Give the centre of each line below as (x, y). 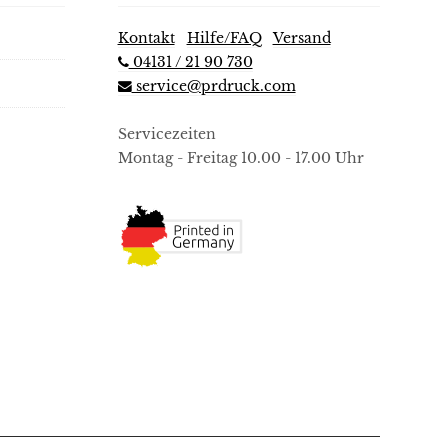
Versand (301, 38)
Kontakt (146, 38)
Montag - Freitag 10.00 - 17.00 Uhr (240, 158)
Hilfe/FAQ (224, 38)
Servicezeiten (166, 134)
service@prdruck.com (213, 86)
